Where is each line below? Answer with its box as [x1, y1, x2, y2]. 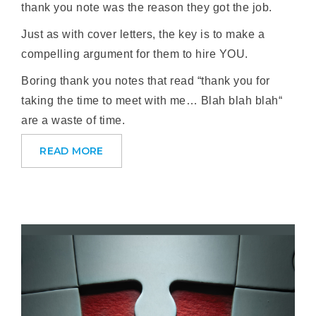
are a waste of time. [21, 114, 126, 126]
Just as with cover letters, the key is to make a [21, 28, 265, 40]
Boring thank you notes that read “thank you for [21, 75, 270, 87]
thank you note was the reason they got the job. [21, 1, 272, 13]
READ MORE [39, 145, 104, 157]
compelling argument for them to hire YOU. [21, 48, 248, 60]
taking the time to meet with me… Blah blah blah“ [21, 95, 283, 107]
